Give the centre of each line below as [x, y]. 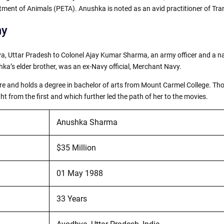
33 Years [71, 198]
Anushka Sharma [87, 122]
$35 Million [76, 147]
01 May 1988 [79, 173]
